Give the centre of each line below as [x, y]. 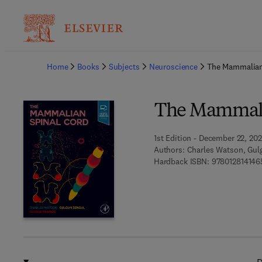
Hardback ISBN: [181, 161]
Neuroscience [173, 67]
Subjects [124, 67]
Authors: [169, 150]
